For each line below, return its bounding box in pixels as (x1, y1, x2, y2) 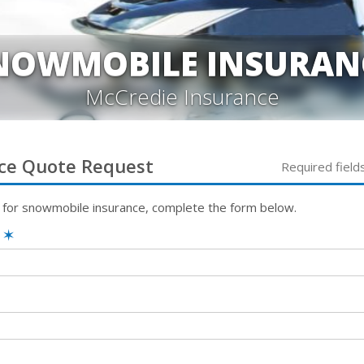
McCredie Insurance (84, 82, 279, 111)
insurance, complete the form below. (89, 199, 297, 215)
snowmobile (22, 199, 89, 215)
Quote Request (16, 154, 154, 178)
